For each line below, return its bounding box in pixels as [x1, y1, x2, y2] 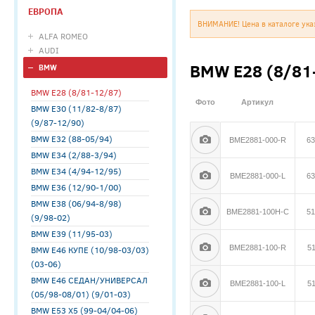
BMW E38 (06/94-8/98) [31, 198, 122, 209]
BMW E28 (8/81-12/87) [31, 86, 122, 98]
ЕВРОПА [28, 5, 63, 18]
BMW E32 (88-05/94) [31, 133, 112, 144]
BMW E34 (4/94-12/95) [31, 165, 122, 176]
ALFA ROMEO [39, 30, 88, 41]
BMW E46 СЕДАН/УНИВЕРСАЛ [31, 274, 148, 285]
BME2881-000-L [230, 172, 285, 180]
